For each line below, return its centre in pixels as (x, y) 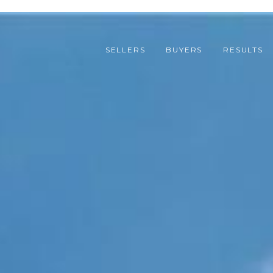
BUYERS (184, 50)
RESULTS (243, 50)
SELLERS (125, 50)
